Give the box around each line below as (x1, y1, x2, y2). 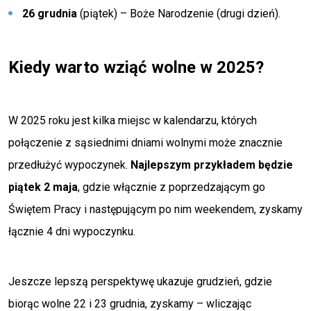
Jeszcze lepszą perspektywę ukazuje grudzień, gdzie (8, 275, 272, 288)
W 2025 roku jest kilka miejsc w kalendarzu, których (8, 114, 257, 127)
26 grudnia (22, 7, 77, 20)
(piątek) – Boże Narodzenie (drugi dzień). (77, 7, 280, 20)
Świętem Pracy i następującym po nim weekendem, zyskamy (8, 203, 303, 216)
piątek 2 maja (8, 180, 78, 194)
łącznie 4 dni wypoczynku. (8, 225, 138, 238)
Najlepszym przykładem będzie (131, 158, 293, 171)
